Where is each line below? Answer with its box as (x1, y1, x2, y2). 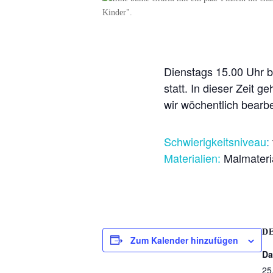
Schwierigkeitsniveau (163, 133, 266, 150)
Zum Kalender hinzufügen (130, 233, 238, 246)
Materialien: (163, 150, 221, 166)
